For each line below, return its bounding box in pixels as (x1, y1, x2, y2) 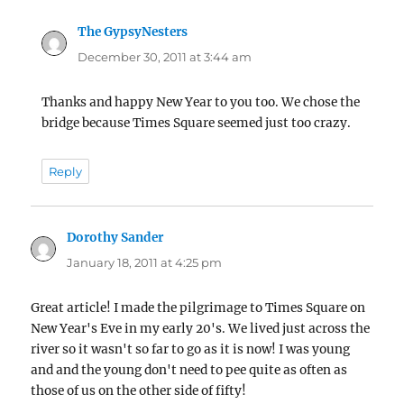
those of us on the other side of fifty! (31, 383, 247, 399)
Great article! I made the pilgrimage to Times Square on (31, 300, 366, 317)
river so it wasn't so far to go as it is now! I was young (31, 342, 351, 358)
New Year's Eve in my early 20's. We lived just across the (31, 321, 371, 337)
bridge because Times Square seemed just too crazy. (41, 115, 352, 131)
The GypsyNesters (78, 23, 188, 40)
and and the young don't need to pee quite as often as (31, 363, 348, 379)
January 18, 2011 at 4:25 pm (67, 255, 223, 271)
